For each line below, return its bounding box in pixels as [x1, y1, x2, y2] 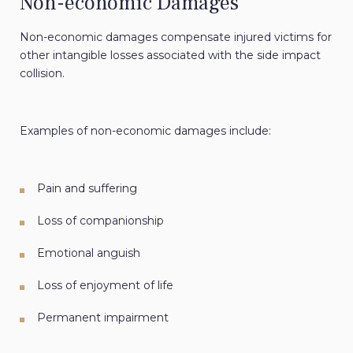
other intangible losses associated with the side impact [20, 48, 321, 63]
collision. [20, 66, 65, 81]
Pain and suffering [37, 181, 137, 196]
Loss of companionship [37, 214, 164, 229]
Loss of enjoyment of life [37, 278, 173, 293]
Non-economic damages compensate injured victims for [20, 30, 332, 45]
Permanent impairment [37, 310, 169, 325]
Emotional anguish [37, 246, 140, 261]
